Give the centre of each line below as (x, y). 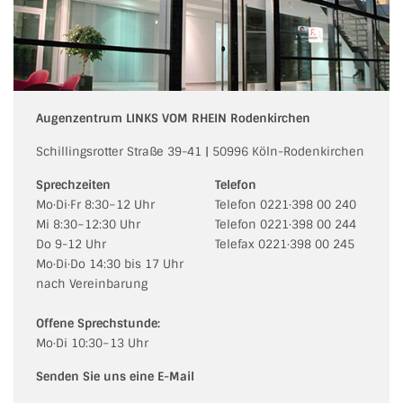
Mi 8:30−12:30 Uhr (88, 225)
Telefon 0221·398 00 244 (286, 225)
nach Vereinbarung (92, 284)
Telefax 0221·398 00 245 (285, 245)
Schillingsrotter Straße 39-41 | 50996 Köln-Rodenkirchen (200, 152)
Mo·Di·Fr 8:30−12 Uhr (95, 205)
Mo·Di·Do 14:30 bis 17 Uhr (110, 264)
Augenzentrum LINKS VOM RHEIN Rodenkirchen (173, 119)
